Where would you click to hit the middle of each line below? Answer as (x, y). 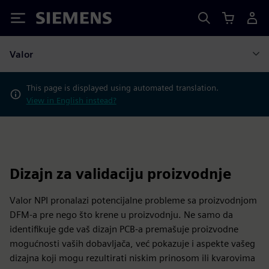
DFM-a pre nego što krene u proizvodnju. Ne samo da (121, 215)
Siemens (56, 20)
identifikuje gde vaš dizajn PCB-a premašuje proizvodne (124, 229)
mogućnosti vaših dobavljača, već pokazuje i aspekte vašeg (132, 243)
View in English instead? (71, 100)
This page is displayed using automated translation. (122, 88)
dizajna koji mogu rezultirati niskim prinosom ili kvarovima (132, 258)
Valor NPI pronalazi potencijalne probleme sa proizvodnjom (133, 200)
